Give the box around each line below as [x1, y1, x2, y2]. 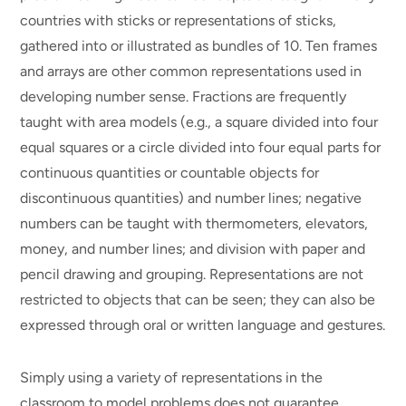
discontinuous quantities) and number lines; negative [20, 188, 362, 207]
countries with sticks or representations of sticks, [20, 11, 337, 29]
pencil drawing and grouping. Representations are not [20, 265, 364, 283]
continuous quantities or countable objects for [20, 163, 320, 181]
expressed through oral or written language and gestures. [20, 315, 386, 333]
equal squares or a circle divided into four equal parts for [20, 138, 382, 156]
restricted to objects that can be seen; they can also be [20, 290, 376, 308]
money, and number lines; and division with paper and [20, 239, 366, 257]
